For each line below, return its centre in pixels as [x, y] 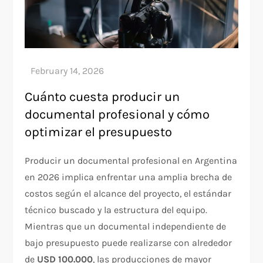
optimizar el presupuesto [99, 132]
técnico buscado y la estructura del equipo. [116, 210]
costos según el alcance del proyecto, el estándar [128, 194]
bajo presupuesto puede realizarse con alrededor [129, 243]
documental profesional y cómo [117, 115]
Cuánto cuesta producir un [102, 97]
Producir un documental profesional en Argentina [131, 161]
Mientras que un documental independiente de [126, 227]
